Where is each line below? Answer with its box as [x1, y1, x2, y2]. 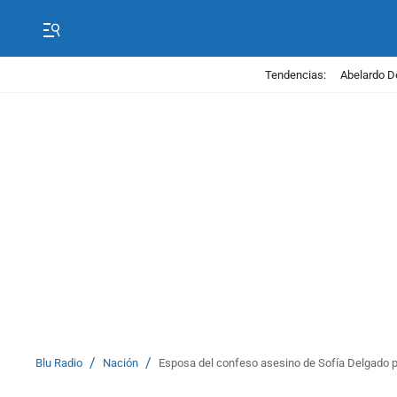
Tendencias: [264, 67, 326, 82]
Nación [103, 356, 138, 370]
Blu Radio [35, 356, 82, 370]
